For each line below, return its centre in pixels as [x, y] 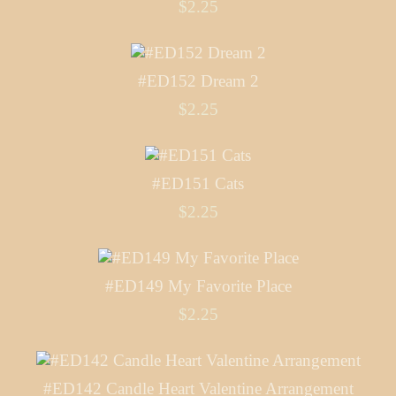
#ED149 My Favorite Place [198, 286]
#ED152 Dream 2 [198, 81]
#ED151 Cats [198, 184]
